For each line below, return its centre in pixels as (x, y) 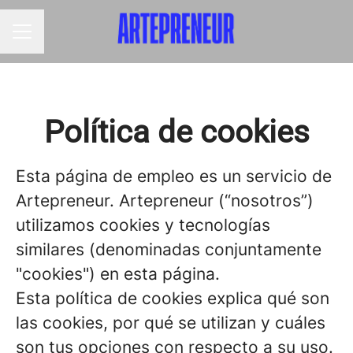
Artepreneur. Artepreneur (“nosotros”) (165, 201)
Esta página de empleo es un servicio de (174, 176)
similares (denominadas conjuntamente (169, 249)
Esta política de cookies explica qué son (173, 298)
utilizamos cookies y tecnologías (143, 225)
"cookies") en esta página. (118, 274)
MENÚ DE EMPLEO (64, 39)
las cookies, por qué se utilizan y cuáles (171, 323)
